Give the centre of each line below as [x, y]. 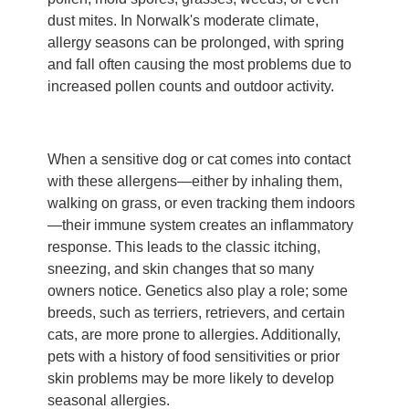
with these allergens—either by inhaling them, [195, 182]
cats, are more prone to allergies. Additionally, [194, 335]
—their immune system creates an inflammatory [200, 225]
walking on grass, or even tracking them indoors [201, 204]
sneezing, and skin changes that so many [181, 269]
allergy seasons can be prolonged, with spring [196, 43]
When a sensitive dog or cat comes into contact [199, 160]
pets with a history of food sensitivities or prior [194, 357]
